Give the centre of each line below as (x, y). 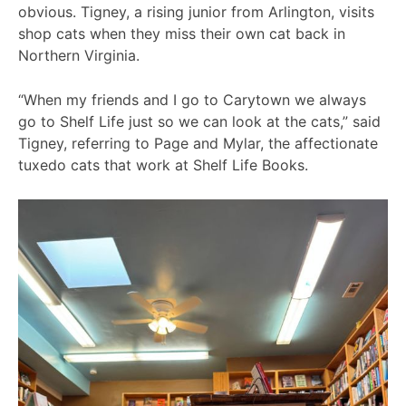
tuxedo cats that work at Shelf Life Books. (163, 165)
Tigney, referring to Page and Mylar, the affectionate (198, 144)
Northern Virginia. (79, 55)
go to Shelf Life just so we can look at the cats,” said (199, 122)
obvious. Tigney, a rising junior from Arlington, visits (196, 11)
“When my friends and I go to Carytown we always (192, 100)
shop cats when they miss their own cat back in (182, 33)
